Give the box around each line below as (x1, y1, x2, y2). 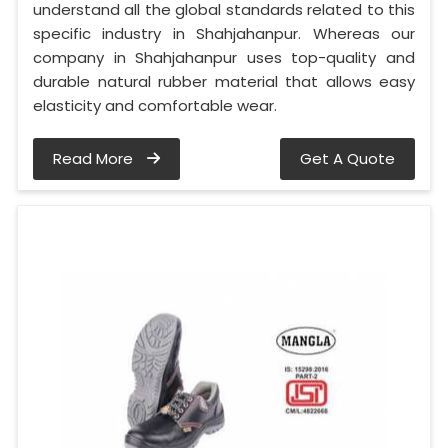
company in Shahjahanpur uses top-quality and (33, 47, 415, 69)
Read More (53, 148, 137, 170)
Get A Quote (300, 148, 395, 170)
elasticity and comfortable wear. (33, 95, 277, 117)
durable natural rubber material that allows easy (33, 71, 415, 93)
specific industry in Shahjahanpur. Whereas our (33, 23, 415, 45)
